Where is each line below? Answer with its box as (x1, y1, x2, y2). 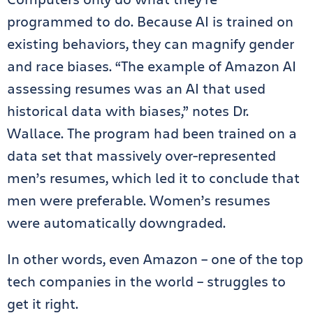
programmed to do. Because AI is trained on (7, 12, 293, 31)
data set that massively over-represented (7, 146, 276, 165)
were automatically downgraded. (7, 213, 226, 232)
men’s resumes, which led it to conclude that (7, 168, 300, 187)
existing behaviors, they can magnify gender (7, 34, 294, 53)
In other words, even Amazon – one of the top (7, 249, 303, 268)
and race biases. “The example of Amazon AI (7, 57, 296, 75)
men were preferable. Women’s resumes (7, 191, 270, 210)
